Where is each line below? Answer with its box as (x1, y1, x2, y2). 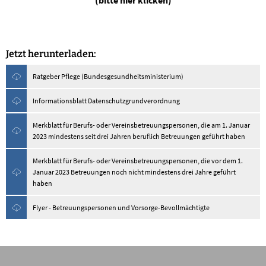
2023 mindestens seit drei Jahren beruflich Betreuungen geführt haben (33, 132, 246, 141)
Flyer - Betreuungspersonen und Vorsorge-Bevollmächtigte (33, 203, 210, 213)
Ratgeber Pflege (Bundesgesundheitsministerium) (33, 72, 183, 81)
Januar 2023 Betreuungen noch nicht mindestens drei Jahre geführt (33, 167, 236, 177)
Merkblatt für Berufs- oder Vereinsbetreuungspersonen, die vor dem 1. (33, 156, 243, 166)
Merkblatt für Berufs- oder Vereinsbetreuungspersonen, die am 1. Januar (33, 121, 250, 130)
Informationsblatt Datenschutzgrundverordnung (33, 96, 180, 106)
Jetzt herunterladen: (6, 48, 98, 59)
